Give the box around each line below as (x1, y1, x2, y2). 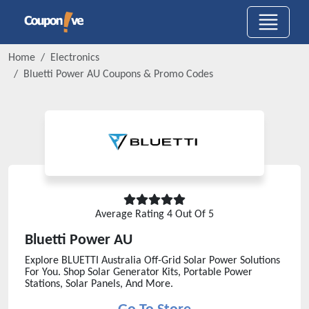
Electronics (50, 52, 99, 63)
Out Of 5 (172, 209, 214, 220)
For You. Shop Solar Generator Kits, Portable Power (25, 267, 252, 278)
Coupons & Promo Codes (100, 69, 213, 80)
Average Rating (95, 209, 167, 220)
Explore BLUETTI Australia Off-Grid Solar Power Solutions (25, 255, 280, 266)
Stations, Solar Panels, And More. (25, 279, 173, 290)
